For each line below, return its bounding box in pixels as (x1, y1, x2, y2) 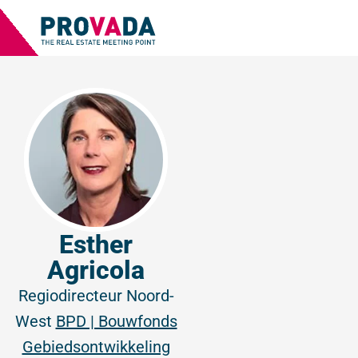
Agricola (47, 255, 145, 285)
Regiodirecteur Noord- (18, 286, 174, 305)
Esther (59, 229, 133, 260)
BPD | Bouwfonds (55, 312, 177, 331)
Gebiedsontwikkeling (22, 337, 170, 356)
